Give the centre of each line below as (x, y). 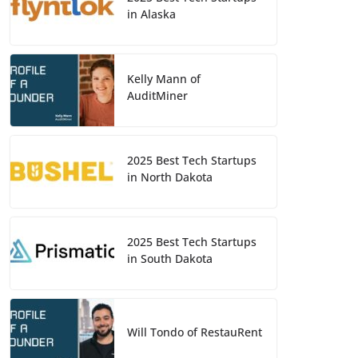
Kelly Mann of (164, 79)
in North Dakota (170, 177)
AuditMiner (157, 96)
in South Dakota (170, 259)
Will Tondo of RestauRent (195, 332)
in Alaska (151, 14)
